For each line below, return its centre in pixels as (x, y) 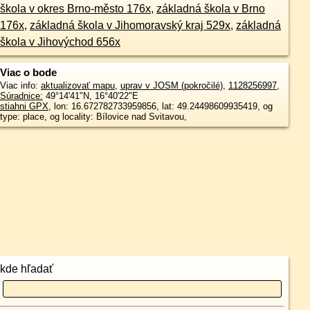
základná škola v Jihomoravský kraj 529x (130, 25)
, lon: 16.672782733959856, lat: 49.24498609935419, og (160, 106)
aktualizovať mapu (77, 85)
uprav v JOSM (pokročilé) (171, 85)
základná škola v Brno (210, 9)
